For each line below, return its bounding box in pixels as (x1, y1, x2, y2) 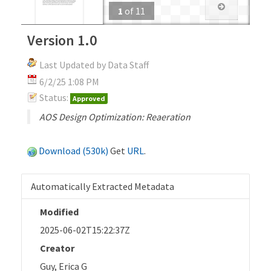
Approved (73, 93, 105, 103)
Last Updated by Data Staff (39, 58, 149, 71)
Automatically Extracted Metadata (31, 180, 174, 192)
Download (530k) (39, 144, 108, 157)
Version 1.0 (27, 30, 97, 50)
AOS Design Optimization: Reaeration (39, 110, 191, 123)
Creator (40, 241, 74, 254)
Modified (40, 205, 79, 218)
